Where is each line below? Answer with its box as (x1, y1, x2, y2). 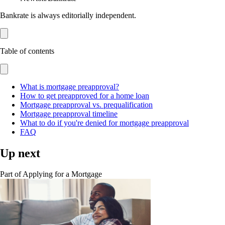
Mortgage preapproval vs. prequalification (20, 100, 153, 109)
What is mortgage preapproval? (20, 82, 119, 91)
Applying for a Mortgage (23, 170, 102, 179)
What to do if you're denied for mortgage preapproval (20, 118, 189, 127)
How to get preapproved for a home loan (20, 91, 149, 100)
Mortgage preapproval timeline (20, 109, 118, 118)
